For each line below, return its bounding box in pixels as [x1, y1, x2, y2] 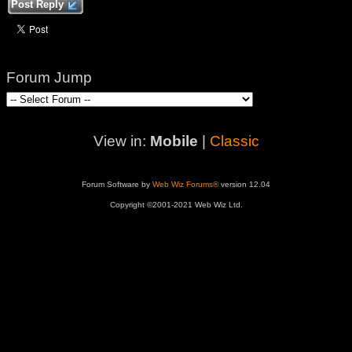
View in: [93, 133, 150, 149]
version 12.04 [218, 180, 270, 189]
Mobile [149, 133, 198, 149]
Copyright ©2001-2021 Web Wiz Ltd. [109, 200, 243, 209]
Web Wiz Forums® [152, 180, 218, 189]
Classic [209, 133, 259, 149]
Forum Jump [5, 69, 92, 86]
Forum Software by [82, 180, 152, 189]
